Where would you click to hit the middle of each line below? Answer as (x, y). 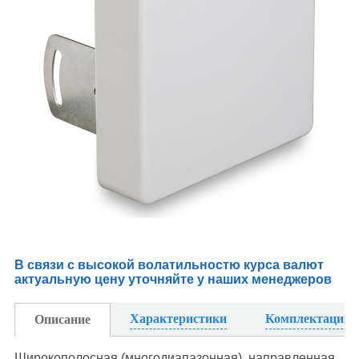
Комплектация (308, 319)
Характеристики (178, 319)
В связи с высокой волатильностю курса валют (169, 265)
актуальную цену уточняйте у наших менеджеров (173, 280)
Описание (62, 320)
